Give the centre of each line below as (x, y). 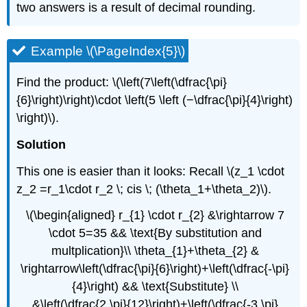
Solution (41, 144)
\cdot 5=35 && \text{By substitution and (155, 233)
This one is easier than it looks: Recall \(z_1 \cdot (151, 171)
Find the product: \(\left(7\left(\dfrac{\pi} (122, 82)
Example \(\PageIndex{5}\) (108, 51)
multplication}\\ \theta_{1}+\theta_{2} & (155, 251)
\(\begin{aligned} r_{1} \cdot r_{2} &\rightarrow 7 (155, 216)
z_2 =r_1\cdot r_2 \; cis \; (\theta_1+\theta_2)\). (144, 189)
